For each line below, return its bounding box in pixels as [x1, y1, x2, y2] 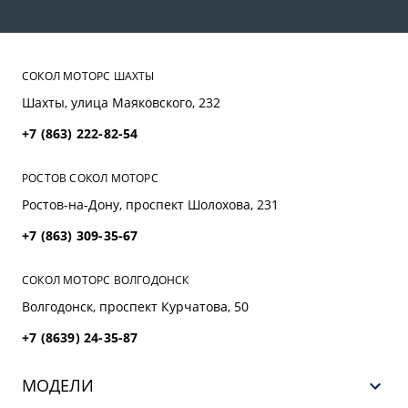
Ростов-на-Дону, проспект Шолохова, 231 [22, 195, 279, 213]
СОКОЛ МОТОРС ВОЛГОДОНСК [22, 271, 189, 288]
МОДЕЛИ [22, 374, 94, 397]
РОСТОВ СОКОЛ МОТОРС [22, 169, 158, 186]
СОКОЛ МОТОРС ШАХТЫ [22, 67, 155, 84]
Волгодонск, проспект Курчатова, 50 [22, 297, 249, 315]
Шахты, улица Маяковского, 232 [22, 93, 220, 111]
